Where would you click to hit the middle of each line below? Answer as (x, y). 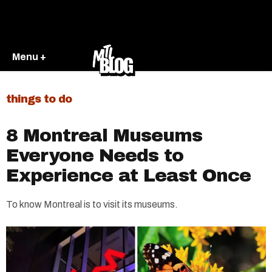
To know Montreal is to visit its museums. (92, 204)
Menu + (29, 56)
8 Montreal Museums (104, 135)
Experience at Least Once (128, 175)
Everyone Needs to (95, 155)
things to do (39, 99)
